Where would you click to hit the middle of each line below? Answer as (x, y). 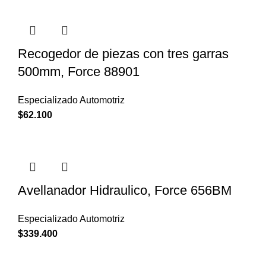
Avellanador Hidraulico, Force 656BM (125, 190)
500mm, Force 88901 (79, 71)
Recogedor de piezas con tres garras (123, 53)
